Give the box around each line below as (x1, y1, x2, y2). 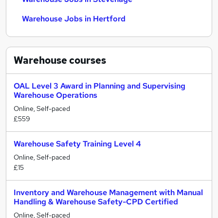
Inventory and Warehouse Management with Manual (14, 187, 203, 198)
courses (67, 54, 106, 67)
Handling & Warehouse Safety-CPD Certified (14, 197, 178, 207)
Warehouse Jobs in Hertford (22, 14, 126, 24)
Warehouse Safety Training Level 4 (14, 139, 141, 149)
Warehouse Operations (14, 90, 97, 100)
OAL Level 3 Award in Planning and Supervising (14, 81, 185, 91)
